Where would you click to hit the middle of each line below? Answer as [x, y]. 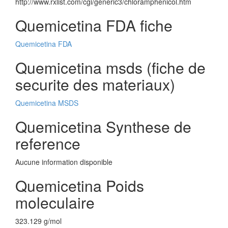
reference [48, 143]
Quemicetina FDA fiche [94, 25]
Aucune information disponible [64, 162]
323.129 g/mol [38, 221]
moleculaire [55, 202]
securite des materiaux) [95, 84]
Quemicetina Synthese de [103, 126]
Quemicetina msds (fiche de [110, 67]
